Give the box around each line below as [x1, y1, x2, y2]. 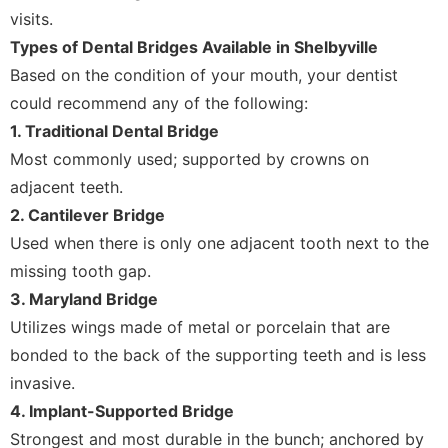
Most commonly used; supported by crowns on [10, 149, 369, 169]
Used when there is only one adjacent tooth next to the [10, 233, 429, 253]
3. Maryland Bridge [10, 289, 158, 309]
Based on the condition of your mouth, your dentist [10, 65, 398, 85]
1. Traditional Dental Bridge [10, 121, 219, 141]
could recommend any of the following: [10, 93, 308, 113]
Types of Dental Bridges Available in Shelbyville [10, 37, 378, 57]
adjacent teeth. [10, 177, 123, 197]
